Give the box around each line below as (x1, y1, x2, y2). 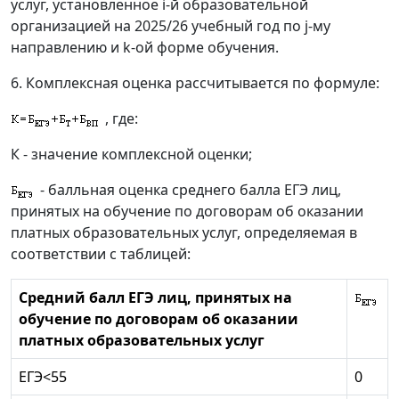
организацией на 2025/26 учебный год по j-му (11, 16, 330, 37)
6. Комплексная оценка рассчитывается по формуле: (11, 73, 379, 94)
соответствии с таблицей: (11, 244, 191, 265)
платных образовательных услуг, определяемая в (11, 223, 357, 243)
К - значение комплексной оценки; (11, 144, 252, 165)
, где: (102, 109, 138, 129)
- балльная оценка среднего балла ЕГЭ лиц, (37, 180, 341, 200)
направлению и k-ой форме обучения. (11, 37, 279, 58)
